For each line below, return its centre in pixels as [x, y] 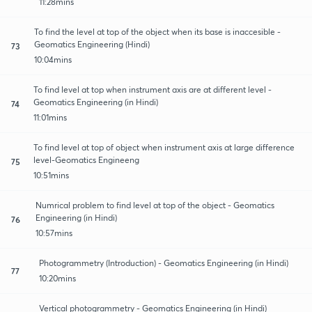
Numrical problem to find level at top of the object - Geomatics [155, 205]
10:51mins [52, 175]
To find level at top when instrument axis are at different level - [153, 89]
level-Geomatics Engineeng [87, 159]
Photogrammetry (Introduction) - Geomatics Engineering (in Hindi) [164, 263]
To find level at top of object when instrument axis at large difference [164, 147]
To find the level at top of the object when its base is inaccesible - [157, 31]
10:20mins [57, 278]
